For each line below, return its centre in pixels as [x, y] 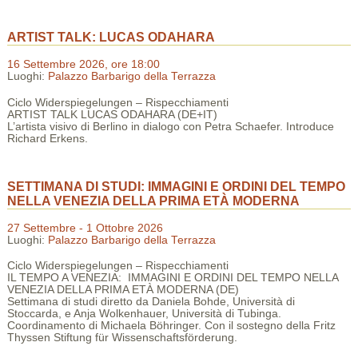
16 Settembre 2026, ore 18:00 [83, 65]
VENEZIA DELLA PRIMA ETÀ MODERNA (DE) [123, 290]
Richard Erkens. [47, 138]
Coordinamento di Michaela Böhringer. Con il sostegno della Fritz [171, 326]
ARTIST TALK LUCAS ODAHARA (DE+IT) [112, 114]
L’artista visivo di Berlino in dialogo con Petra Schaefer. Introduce [170, 126]
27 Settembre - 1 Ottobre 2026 [85, 228]
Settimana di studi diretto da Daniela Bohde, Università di [151, 302]
